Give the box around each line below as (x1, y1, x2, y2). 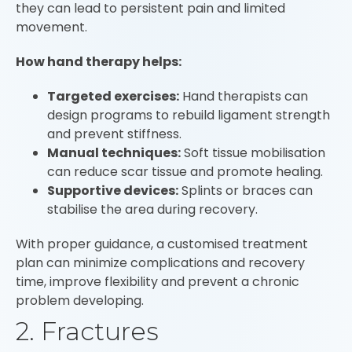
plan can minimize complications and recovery (16, 254, 305, 272)
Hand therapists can (179, 87, 308, 105)
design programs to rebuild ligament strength (47, 106, 330, 124)
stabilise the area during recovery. (47, 200, 258, 218)
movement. (16, 18, 87, 36)
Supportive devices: (47, 181, 178, 200)
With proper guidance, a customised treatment (16, 235, 308, 253)
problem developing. (16, 291, 144, 310)
